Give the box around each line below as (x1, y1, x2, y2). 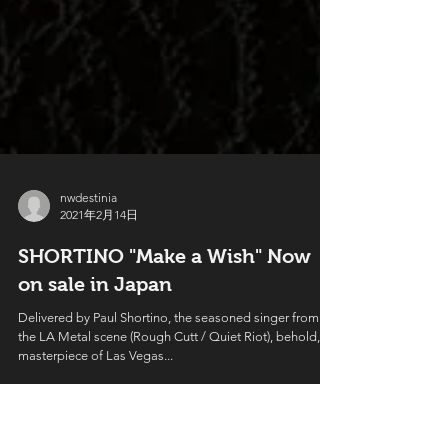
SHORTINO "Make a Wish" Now (18, 353, 311, 375)
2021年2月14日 (60, 315, 138, 330)
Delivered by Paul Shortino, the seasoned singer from (18, 418, 319, 433)
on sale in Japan (18, 381, 172, 403)
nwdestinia (60, 298, 117, 313)
